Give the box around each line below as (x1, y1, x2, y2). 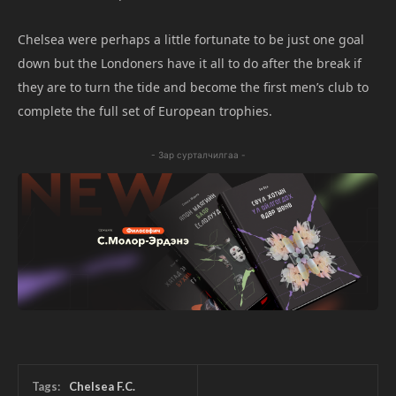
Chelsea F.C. (69, 378, 135, 393)
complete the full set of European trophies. (18, 102, 272, 119)
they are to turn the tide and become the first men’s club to (18, 78, 369, 95)
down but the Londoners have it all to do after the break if (18, 54, 362, 72)
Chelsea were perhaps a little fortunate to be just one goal (18, 30, 364, 48)
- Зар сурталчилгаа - (150, 148, 246, 160)
